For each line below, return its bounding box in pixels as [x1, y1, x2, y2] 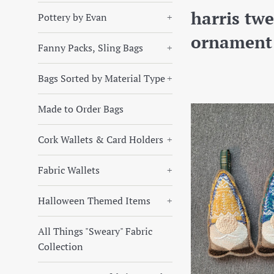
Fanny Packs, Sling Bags [38, 41, 143, 54]
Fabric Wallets [38, 163, 100, 177]
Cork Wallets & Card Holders [38, 133, 163, 146]
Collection [38, 240, 83, 253]
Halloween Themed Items [38, 194, 150, 207]
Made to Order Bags [38, 102, 124, 116]
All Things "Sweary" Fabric [38, 224, 152, 238]
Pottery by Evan [38, 10, 107, 24]
